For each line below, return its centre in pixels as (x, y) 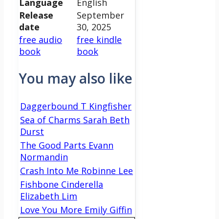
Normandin (44, 157)
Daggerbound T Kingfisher (76, 106)
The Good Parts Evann (67, 145)
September (100, 15)
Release (36, 15)
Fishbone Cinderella (62, 185)
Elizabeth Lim (49, 196)
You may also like (76, 78)
